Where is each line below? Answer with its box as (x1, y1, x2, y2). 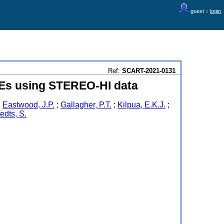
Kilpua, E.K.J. (117, 100, 165, 109)
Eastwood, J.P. (2, 100, 54, 109)
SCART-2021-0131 (121, 67, 175, 74)
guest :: (189, 8, 210, 14)
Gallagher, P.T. (60, 100, 111, 109)
